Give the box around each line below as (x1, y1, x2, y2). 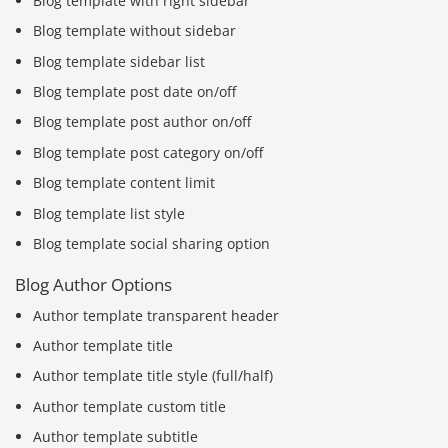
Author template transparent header (33, 305, 280, 325)
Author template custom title (33, 396, 227, 416)
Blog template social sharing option (33, 233, 271, 253)
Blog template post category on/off (33, 142, 264, 162)
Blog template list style (33, 203, 186, 223)
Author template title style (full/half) (33, 366, 274, 386)
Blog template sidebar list (33, 51, 206, 71)
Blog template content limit (33, 173, 216, 193)
